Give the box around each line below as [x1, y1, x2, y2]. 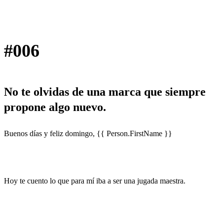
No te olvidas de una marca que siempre [4, 85, 206, 98]
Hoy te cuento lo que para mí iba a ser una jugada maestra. [4, 176, 185, 185]
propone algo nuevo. [4, 100, 106, 113]
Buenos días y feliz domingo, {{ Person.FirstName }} [4, 129, 172, 138]
